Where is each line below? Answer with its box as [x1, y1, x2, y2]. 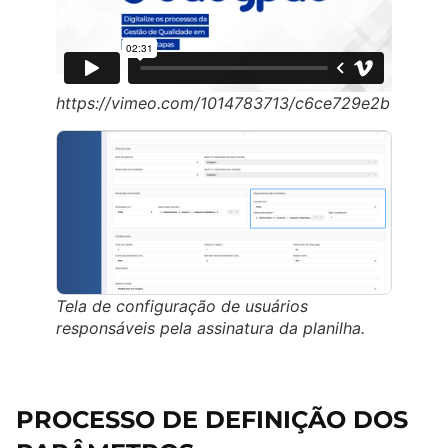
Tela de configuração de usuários [56, 296, 308, 317]
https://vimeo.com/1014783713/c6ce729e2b [56, 93, 390, 114]
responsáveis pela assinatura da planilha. [56, 318, 365, 339]
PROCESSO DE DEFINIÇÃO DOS [16, 405, 408, 435]
